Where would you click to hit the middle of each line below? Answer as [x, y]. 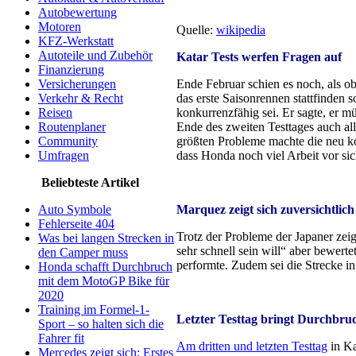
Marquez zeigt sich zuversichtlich [265, 209]
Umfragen [64, 155]
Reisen [55, 112]
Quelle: [196, 30]
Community [68, 141]
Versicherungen [77, 84]
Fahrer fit [61, 338]
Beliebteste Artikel [90, 182]
